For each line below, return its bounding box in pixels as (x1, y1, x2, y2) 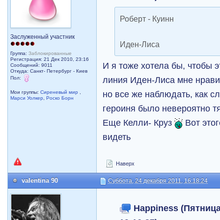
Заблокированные (28, 51, 72, 56)
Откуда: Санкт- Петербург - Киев (10, 68, 88, 74)
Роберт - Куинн (120, 14, 174, 23)
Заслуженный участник (10, 33, 75, 40)
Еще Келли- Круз (103, 117, 175, 128)
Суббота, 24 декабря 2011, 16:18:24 (108, 177, 208, 184)
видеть (103, 132, 131, 142)
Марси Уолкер (10, 95, 44, 101)
